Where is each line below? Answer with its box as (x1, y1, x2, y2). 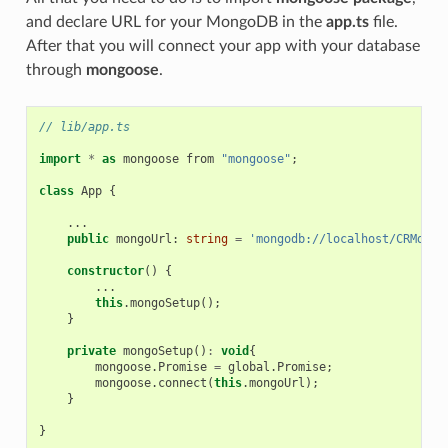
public (66, 232, 109, 247)
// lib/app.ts (38, 120, 130, 135)
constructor (66, 264, 144, 279)
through (25, 62, 86, 79)
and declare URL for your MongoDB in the (25, 14, 326, 31)
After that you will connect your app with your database (25, 38, 420, 55)
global (227, 360, 270, 375)
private (66, 344, 116, 359)
